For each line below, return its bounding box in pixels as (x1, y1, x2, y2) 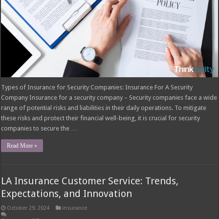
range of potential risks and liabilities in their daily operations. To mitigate (1, 104, 207, 112)
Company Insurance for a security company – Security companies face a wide (1, 94, 218, 102)
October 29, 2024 (7, 205, 50, 212)
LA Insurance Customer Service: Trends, (1, 175, 179, 187)
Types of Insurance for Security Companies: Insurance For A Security (1, 84, 193, 91)
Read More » (7, 142, 38, 150)
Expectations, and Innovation (1, 188, 132, 200)
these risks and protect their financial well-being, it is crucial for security (1, 114, 200, 122)
